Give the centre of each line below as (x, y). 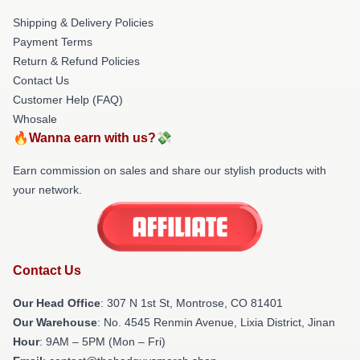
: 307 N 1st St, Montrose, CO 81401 (192, 303)
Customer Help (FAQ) (68, 99)
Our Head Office (57, 303)
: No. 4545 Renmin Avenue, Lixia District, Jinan (216, 323)
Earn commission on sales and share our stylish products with (170, 170)
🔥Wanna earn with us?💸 (92, 137)
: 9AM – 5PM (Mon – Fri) (102, 342)
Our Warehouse (55, 323)
